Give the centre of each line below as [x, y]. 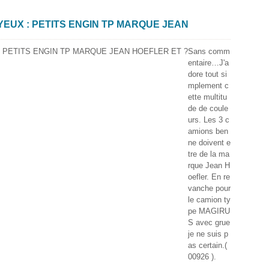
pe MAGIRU [209, 211]
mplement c [208, 86]
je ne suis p [208, 234]
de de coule [208, 108]
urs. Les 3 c [209, 120]
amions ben [208, 131]
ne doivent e [209, 143]
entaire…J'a [208, 63]
